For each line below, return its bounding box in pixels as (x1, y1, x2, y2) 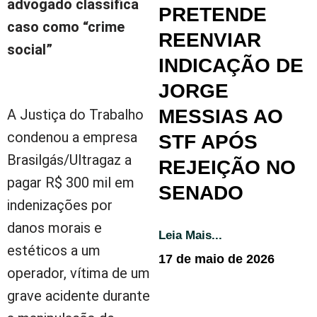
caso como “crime (7, 18, 125, 35)
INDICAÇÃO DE (158, 54, 304, 76)
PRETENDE (158, 3, 267, 25)
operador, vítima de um (7, 264, 150, 282)
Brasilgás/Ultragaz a (7, 151, 132, 168)
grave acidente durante (7, 287, 150, 304)
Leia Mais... (158, 228, 222, 242)
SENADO (158, 181, 243, 204)
